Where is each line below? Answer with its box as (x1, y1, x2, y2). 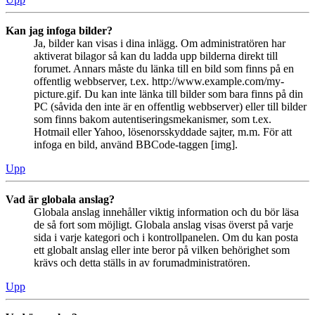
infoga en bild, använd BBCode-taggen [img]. (34, 138, 238, 150)
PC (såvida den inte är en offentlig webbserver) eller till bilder (34, 100, 307, 112)
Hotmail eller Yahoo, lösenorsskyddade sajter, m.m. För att (34, 125, 292, 138)
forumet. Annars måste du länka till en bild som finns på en (34, 62, 294, 75)
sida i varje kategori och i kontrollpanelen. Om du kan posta (34, 231, 298, 243)
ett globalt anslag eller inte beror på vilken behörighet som (34, 243, 290, 256)
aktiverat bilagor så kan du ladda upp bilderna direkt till (34, 49, 278, 62)
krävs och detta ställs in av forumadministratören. (34, 256, 250, 269)
